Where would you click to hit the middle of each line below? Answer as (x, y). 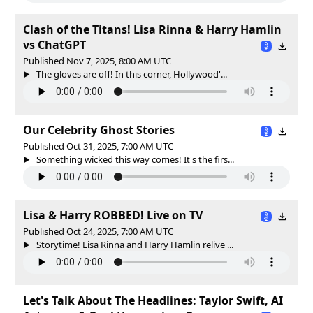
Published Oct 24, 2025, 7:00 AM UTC (98, 231)
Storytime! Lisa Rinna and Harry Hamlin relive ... (133, 244)
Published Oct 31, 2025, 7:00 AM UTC (98, 146)
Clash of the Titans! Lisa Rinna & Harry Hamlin (152, 29)
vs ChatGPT (54, 44)
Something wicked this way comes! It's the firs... (134, 159)
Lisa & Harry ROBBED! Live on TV (113, 215)
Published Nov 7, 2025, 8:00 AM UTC (97, 60)
